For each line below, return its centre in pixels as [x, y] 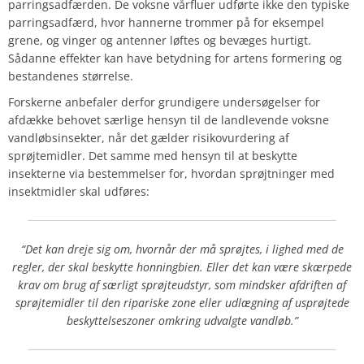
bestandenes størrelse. [71, 76]
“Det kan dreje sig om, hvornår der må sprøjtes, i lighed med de [182, 249]
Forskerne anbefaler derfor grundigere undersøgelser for [164, 102]
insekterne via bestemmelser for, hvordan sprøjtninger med [171, 173]
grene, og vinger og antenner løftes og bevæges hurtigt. [160, 40]
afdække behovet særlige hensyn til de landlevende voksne [169, 119]
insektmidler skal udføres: [79, 191]
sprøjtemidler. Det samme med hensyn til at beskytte [153, 155]
